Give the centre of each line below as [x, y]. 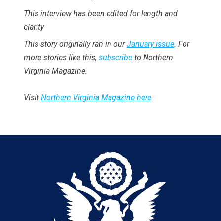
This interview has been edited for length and [101, 13]
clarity [34, 27]
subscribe [115, 57]
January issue [150, 44]
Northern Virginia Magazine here [96, 97]
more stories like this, [61, 57]
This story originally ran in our [75, 44]
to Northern [153, 57]
